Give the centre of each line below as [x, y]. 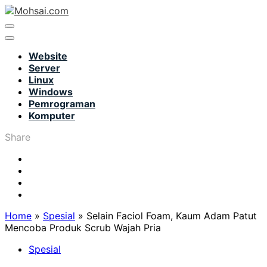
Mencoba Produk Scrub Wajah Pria [83, 228]
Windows [51, 92]
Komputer [52, 116]
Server [44, 68]
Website [48, 56]
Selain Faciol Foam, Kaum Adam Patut [172, 216]
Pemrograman [62, 104]
